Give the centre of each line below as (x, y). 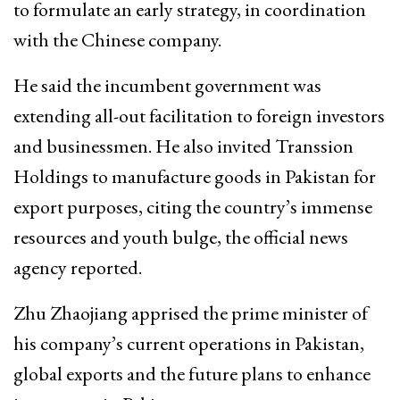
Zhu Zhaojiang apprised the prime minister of (191, 313)
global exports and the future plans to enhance (192, 374)
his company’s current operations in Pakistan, (189, 344)
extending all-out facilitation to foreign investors (199, 116)
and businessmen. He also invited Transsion (183, 146)
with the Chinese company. (117, 40)
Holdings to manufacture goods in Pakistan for (195, 177)
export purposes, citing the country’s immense (193, 207)
